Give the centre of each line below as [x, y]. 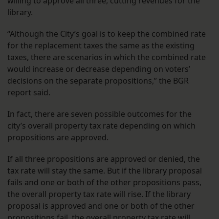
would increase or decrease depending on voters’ [99, 69]
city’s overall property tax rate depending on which [101, 125]
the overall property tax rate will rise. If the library [99, 194]
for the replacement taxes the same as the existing [101, 45]
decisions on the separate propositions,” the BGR [98, 80]
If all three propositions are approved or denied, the [104, 159]
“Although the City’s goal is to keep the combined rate [107, 33]
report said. [29, 92]
